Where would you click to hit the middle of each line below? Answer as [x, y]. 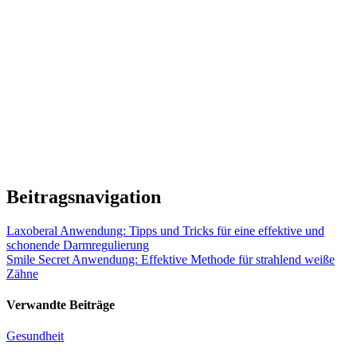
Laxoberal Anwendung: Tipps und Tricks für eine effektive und [165, 230]
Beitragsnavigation [84, 196]
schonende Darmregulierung [78, 245]
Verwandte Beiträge [61, 304]
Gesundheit [35, 336]
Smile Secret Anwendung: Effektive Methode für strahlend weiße [171, 259]
